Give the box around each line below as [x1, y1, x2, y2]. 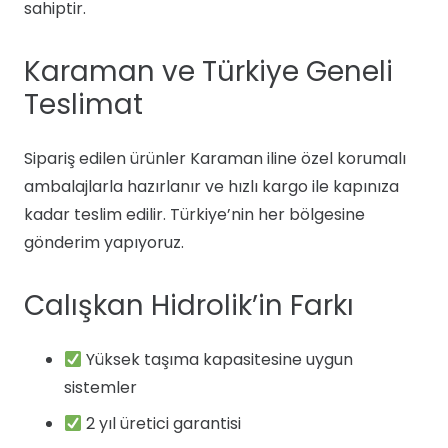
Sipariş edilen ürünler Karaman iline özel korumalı [24, 147, 406, 170]
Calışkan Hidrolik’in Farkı [24, 286, 354, 325]
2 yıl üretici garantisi [82, 412, 242, 435]
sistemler [64, 376, 137, 399]
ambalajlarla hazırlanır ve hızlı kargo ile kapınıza [24, 175, 399, 198]
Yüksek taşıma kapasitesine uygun [82, 348, 354, 371]
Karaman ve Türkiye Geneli [24, 52, 393, 91]
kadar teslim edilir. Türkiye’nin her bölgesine [24, 203, 365, 226]
